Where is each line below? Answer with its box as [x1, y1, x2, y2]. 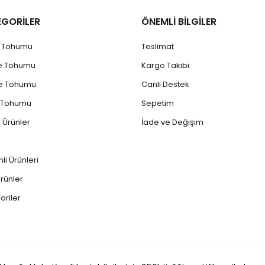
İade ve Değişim [141, 117, 203, 128]
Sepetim [141, 98, 174, 109]
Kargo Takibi [141, 60, 189, 71]
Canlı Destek [141, 79, 189, 90]
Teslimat [141, 41, 174, 52]
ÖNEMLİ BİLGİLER [141, 15, 216, 28]
